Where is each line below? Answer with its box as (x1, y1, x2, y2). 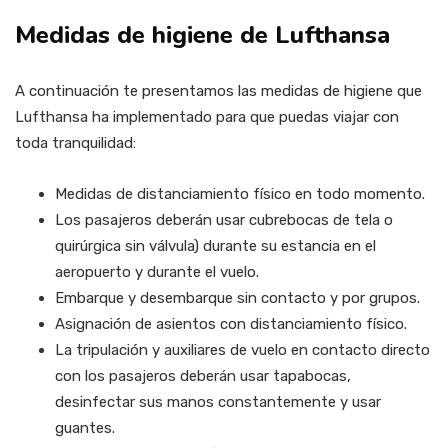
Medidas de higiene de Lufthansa (15, 19, 390, 52)
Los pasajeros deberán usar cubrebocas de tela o (55, 211, 393, 230)
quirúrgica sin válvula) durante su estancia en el (55, 237, 376, 256)
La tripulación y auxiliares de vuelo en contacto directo (55, 341, 430, 360)
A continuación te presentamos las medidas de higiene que (15, 82, 422, 101)
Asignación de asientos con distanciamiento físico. (55, 315, 407, 334)
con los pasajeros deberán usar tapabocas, (55, 367, 351, 386)
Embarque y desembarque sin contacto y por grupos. (55, 289, 420, 308)
